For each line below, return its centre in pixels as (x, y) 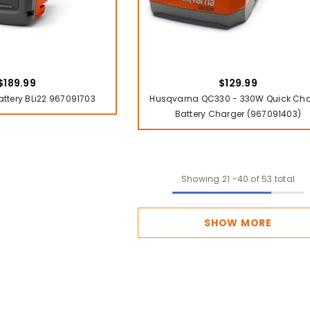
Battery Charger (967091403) (238, 113)
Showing (200, 179)
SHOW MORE (238, 222)
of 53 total (272, 179)
